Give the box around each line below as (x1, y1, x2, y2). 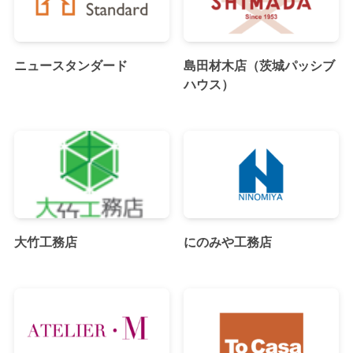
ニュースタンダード (13, 58, 128, 72)
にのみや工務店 (183, 234, 272, 249)
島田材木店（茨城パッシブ (183, 58, 335, 72)
